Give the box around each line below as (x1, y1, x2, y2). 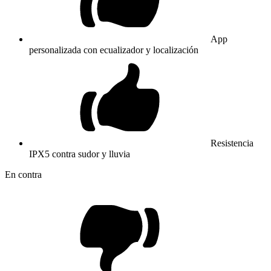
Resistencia (211, 137, 253, 148)
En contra (5, 169, 42, 180)
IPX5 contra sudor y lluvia (29, 148, 130, 159)
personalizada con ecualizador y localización (29, 44, 198, 55)
